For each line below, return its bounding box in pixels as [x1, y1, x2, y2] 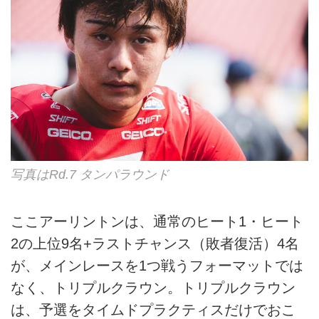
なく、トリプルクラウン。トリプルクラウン [11, 279, 296, 296]
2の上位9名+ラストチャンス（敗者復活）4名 [11, 235, 299, 251]
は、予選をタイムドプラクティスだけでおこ [11, 301, 296, 318]
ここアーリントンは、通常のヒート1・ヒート [11, 213, 303, 229]
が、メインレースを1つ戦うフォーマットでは [11, 257, 303, 273]
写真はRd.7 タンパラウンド [11, 167, 169, 182]
